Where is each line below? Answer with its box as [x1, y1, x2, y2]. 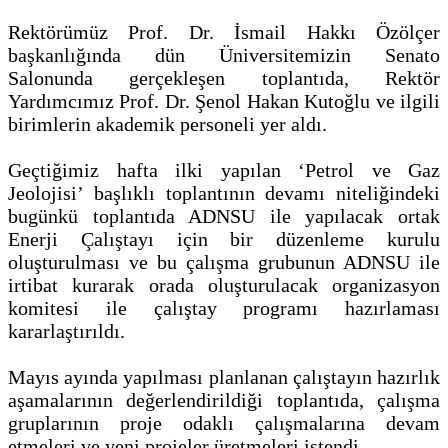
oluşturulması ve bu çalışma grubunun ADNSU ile [8, 251, 440, 274]
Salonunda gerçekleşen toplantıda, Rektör [8, 67, 440, 90]
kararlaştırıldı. [8, 320, 125, 343]
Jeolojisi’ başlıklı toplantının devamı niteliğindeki [8, 182, 440, 205]
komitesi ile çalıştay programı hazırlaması [8, 297, 440, 320]
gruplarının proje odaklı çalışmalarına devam [8, 412, 440, 435]
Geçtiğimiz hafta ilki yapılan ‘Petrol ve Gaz [8, 159, 440, 182]
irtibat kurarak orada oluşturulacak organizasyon [8, 274, 440, 297]
